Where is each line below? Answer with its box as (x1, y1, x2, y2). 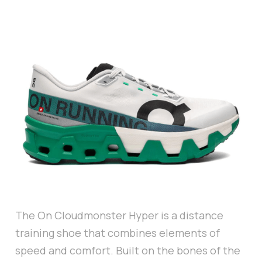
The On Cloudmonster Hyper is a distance (15, 208, 223, 223)
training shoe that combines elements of (15, 226, 220, 240)
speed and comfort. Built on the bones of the (15, 243, 240, 258)
